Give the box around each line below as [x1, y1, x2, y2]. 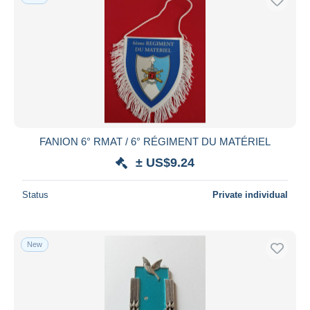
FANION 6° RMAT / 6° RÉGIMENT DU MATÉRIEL [39, 135, 271, 147]
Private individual [212, 189, 288, 200]
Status [22, 189, 48, 200]
